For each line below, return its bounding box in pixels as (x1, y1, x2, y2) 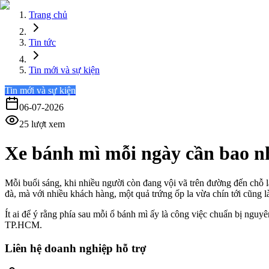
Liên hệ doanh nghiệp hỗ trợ (5, 241, 147, 255)
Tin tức (29, 37, 56, 47)
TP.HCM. (5, 219, 42, 230)
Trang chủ (29, 10, 67, 20)
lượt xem (29, 119, 65, 129)
